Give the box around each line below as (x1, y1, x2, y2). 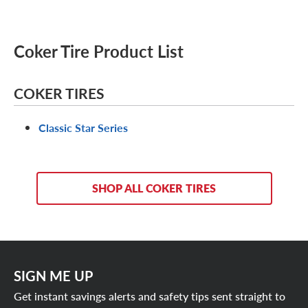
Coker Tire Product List (14, 40, 184, 63)
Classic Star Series (38, 120, 128, 136)
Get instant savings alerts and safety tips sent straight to (14, 287, 285, 304)
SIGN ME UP (14, 266, 93, 286)
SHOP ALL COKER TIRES (92, 180, 216, 197)
